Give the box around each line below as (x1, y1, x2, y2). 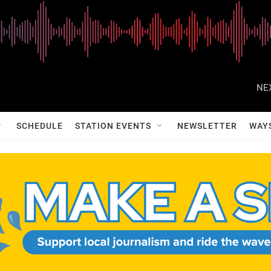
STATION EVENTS (75, 121, 151, 131)
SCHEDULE (16, 121, 63, 131)
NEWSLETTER (177, 121, 237, 131)
